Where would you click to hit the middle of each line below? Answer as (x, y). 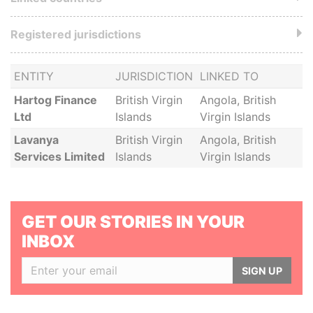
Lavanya (36, 140)
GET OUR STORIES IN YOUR (133, 222)
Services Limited (59, 156)
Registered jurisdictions (76, 34)
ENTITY (34, 76)
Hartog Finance (55, 100)
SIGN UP (262, 270)
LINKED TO (229, 76)
